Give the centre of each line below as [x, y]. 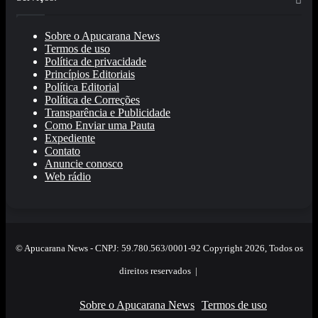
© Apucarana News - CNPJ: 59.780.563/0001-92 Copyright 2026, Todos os [159, 248]
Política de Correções [92, 100]
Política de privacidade [95, 62]
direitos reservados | [159, 271]
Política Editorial [82, 87]
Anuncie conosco [84, 164]
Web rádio [68, 177]
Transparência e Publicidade [108, 113]
